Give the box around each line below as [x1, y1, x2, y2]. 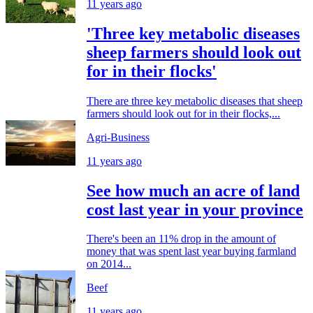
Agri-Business [87, 131, 150, 143]
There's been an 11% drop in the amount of [87, 233, 276, 245]
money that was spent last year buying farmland [87, 245, 296, 258]
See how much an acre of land [87, 181, 300, 200]
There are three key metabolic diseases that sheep [87, 94, 303, 107]
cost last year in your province [87, 200, 303, 219]
